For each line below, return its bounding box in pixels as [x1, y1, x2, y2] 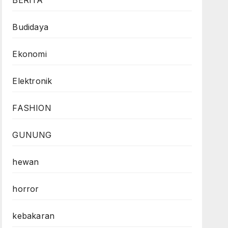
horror [12, 184, 39, 194]
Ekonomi [12, 49, 47, 59]
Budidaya [12, 22, 48, 32]
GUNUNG [12, 130, 52, 140]
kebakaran [12, 211, 55, 221]
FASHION [12, 103, 51, 113]
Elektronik [12, 76, 52, 86]
